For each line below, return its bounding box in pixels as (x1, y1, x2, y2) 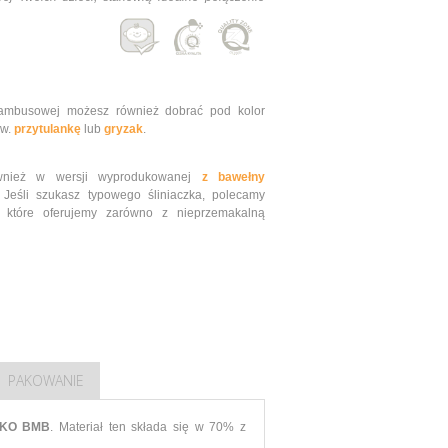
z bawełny (201, 170, 266, 185)
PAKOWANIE (8, 370, 84, 390)
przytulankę (14, 122, 81, 137)
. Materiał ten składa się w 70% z (50, 420, 247, 435)
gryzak (104, 122, 143, 137)
